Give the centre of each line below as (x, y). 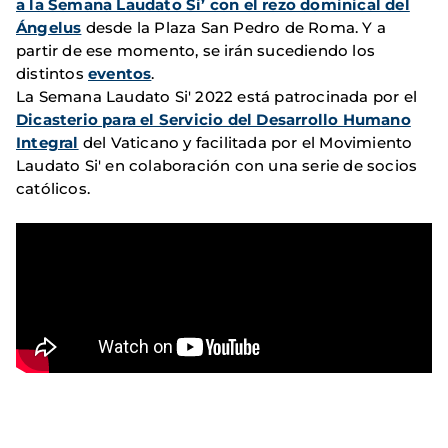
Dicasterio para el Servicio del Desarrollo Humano (213, 120)
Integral (47, 143)
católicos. (55, 189)
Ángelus (49, 28)
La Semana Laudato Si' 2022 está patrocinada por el (217, 97)
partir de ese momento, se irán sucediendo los (196, 51)
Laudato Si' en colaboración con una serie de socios (217, 166)
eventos (120, 74)
